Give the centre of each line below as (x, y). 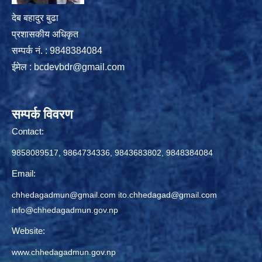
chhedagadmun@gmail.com (64, 194)
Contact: (28, 131)
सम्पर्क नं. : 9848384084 (57, 50)
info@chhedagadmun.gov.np (65, 210)
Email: (24, 173)
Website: (28, 230)
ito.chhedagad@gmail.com (168, 194)
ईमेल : (23, 67)
